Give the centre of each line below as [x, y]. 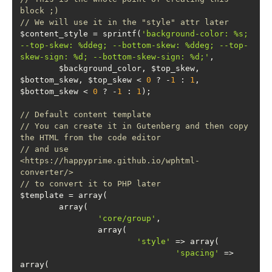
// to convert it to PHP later [90, 184]
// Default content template [86, 114]
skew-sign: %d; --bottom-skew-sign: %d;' [115, 57]
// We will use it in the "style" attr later [124, 22]
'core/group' [127, 218]
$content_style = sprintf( [81, 34]
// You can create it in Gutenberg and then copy [134, 126]
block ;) [39, 11]
